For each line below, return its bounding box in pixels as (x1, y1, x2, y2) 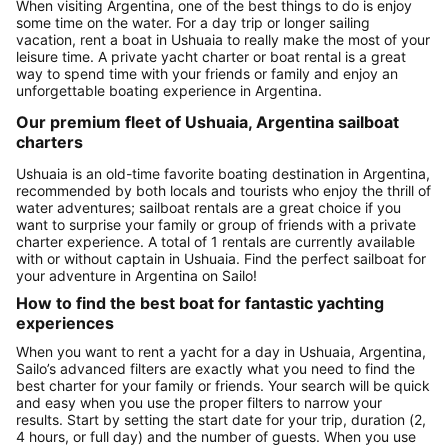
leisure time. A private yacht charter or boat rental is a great (16, 47, 406, 65)
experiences (16, 313, 114, 334)
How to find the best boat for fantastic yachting (16, 293, 384, 314)
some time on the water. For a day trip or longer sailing (16, 13, 370, 31)
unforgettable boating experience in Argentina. (16, 81, 322, 99)
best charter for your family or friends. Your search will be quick (16, 377, 430, 395)
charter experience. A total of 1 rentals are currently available (16, 232, 415, 250)
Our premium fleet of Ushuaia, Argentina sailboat (16, 111, 399, 132)
